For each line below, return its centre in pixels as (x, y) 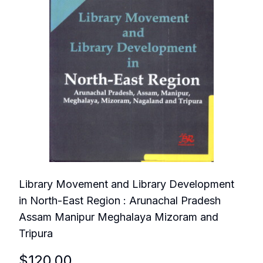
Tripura (36, 233)
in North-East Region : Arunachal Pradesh (120, 200)
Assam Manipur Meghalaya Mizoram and (119, 217)
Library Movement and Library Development (127, 184)
